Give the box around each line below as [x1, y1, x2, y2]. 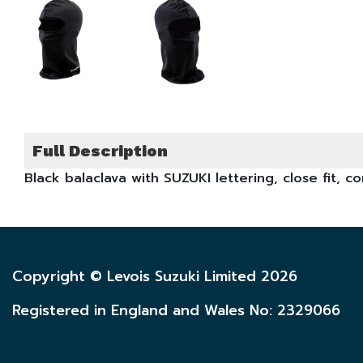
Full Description [32, 141, 168, 161]
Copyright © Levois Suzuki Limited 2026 [12, 266, 297, 288]
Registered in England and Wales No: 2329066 [12, 300, 340, 322]
